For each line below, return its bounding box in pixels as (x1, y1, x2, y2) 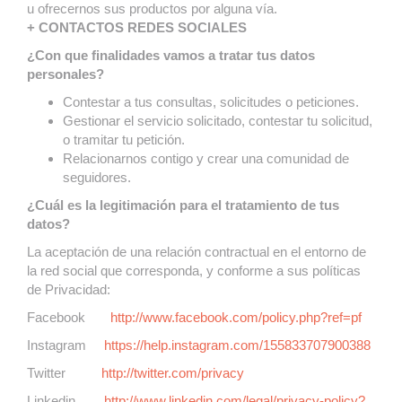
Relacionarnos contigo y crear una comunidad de (63, 151, 349, 166)
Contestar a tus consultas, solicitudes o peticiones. (63, 94, 359, 109)
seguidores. (63, 170, 131, 185)
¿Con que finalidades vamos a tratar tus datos (27, 48, 315, 63)
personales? (27, 66, 104, 82)
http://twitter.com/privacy (101, 365, 244, 380)
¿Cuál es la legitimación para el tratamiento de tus (27, 197, 339, 213)
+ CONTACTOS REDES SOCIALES (27, 20, 247, 35)
